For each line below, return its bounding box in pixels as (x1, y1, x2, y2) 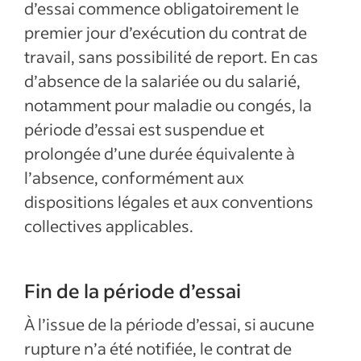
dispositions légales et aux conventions (24, 191, 313, 212)
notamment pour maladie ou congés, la (24, 94, 312, 115)
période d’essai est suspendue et (24, 118, 264, 139)
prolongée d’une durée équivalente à (24, 143, 295, 164)
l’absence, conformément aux (24, 167, 244, 188)
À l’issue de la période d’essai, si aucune (24, 313, 314, 334)
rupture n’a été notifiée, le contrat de (24, 338, 292, 359)
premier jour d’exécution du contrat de (24, 22, 307, 43)
